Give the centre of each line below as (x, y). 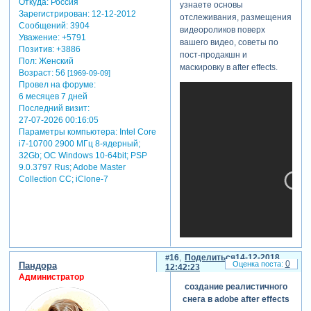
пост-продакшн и (213, 54)
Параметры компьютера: (68, 132)
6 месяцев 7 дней (53, 97)
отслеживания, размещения (235, 17)
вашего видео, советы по (229, 42)
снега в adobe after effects (236, 300)
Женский (55, 61)
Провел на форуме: (57, 85)
